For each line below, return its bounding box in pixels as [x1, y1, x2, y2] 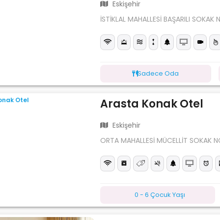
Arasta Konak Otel [100, 96, 204, 111]
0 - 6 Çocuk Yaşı [135, 190, 186, 199]
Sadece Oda [137, 68, 179, 78]
